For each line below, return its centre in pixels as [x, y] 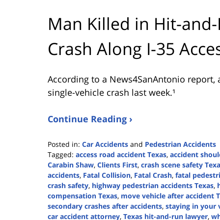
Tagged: [61, 154]
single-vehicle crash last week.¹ [111, 92]
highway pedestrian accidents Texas [153, 185]
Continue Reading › [90, 119]
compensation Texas [82, 195]
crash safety [68, 185]
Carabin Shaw [71, 165]
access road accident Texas [121, 154]
